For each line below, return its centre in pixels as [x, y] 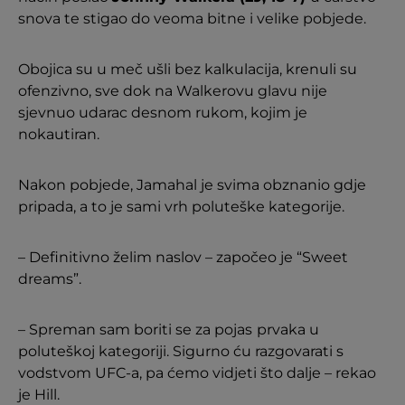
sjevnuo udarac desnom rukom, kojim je [163, 113]
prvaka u [288, 330]
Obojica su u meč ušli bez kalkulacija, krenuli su [188, 69]
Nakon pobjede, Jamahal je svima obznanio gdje [192, 185]
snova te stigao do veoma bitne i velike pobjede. [192, 19]
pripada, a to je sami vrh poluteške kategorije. [181, 207]
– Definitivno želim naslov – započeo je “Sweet [183, 257]
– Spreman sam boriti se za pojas [135, 330]
